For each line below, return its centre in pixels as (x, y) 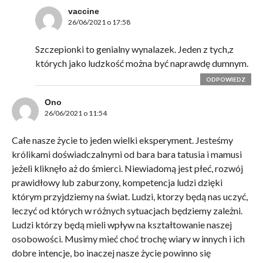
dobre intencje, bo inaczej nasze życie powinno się (111, 252)
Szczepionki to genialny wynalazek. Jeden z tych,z (134, 49)
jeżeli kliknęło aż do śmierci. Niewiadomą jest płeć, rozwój (127, 168)
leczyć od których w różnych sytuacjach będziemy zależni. (127, 210)
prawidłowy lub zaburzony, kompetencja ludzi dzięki (117, 182)
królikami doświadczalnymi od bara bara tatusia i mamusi (127, 154)
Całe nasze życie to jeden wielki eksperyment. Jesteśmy (122, 140)
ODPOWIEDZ (226, 79)
